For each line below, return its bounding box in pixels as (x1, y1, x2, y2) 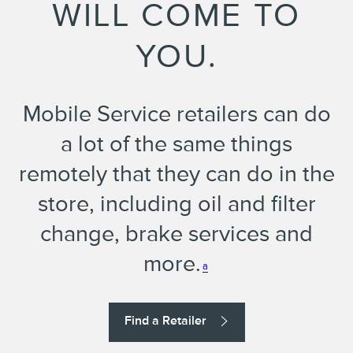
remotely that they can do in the (18, 161, 335, 186)
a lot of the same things (61, 131, 292, 156)
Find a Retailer (124, 314, 206, 328)
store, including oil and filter (37, 191, 316, 216)
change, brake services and (40, 221, 313, 246)
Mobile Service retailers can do (22, 101, 331, 126)
